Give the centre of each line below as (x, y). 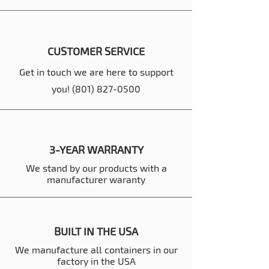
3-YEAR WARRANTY (96, 150)
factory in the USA (96, 261)
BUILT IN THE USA (96, 231)
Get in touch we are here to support (96, 72)
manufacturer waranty (96, 180)
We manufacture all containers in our (96, 250)
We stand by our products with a (96, 168)
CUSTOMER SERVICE (96, 51)
